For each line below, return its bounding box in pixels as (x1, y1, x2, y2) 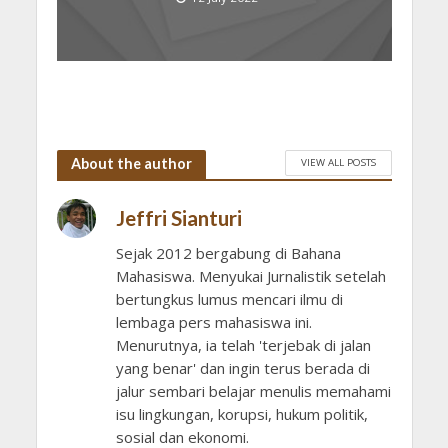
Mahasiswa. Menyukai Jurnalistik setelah (115, 265, 386, 286)
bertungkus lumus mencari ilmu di (115, 288, 343, 309)
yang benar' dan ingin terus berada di (115, 357, 370, 378)
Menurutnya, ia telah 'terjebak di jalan (115, 334, 371, 355)
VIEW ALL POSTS (300, 154, 376, 169)
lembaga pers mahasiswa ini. (115, 311, 312, 332)
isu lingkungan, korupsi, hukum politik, (115, 403, 368, 424)
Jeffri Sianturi (115, 205, 242, 230)
